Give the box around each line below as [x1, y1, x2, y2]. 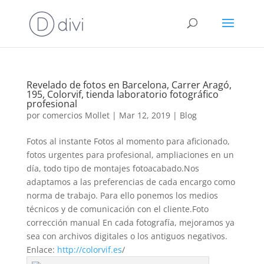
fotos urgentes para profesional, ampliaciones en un [26, 149, 234, 160]
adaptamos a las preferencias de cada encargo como [26, 176, 235, 187]
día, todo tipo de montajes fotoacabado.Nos [26, 163, 199, 174]
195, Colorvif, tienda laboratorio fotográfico [26, 88, 219, 101]
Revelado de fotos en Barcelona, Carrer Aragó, [26, 78, 232, 91]
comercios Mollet [42, 110, 110, 121]
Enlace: [26, 244, 57, 255]
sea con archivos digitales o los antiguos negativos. [26, 230, 227, 242]
